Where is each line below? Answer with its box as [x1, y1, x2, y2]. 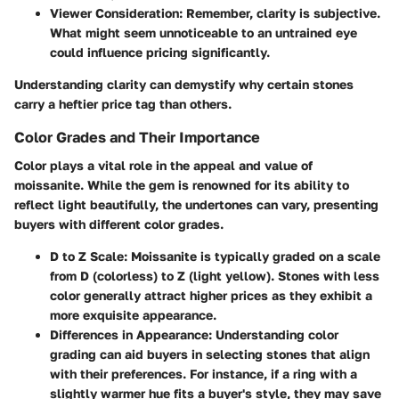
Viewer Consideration [50, 5, 179, 21]
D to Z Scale [50, 248, 124, 265]
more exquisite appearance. [50, 307, 216, 323]
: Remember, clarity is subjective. [179, 5, 380, 21]
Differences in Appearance [50, 327, 208, 343]
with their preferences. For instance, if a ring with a [50, 366, 357, 382]
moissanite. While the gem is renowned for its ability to [14, 177, 349, 193]
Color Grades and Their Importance [14, 128, 260, 147]
